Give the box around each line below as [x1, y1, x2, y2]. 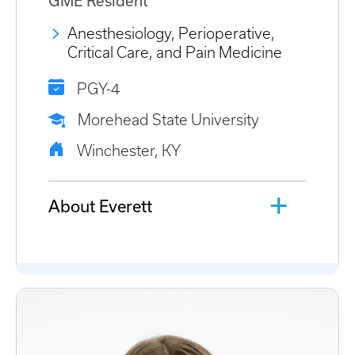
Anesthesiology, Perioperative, [67, 25, 275, 43]
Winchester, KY [77, 143, 181, 160]
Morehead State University [78, 112, 259, 129]
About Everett [48, 197, 152, 216]
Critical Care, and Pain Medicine [67, 44, 282, 62]
